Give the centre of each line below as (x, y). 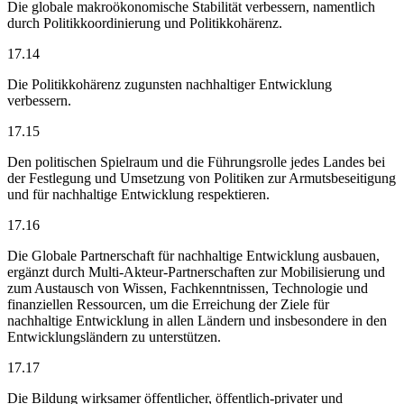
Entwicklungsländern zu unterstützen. (114, 336)
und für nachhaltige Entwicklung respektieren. (138, 194)
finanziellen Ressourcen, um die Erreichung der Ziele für (168, 304)
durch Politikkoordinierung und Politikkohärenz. (145, 23)
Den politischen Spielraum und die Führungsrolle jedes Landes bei (196, 161)
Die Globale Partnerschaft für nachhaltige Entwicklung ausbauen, (193, 255)
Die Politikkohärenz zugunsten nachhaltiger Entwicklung (170, 84)
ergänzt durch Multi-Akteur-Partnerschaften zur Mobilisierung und (196, 271)
